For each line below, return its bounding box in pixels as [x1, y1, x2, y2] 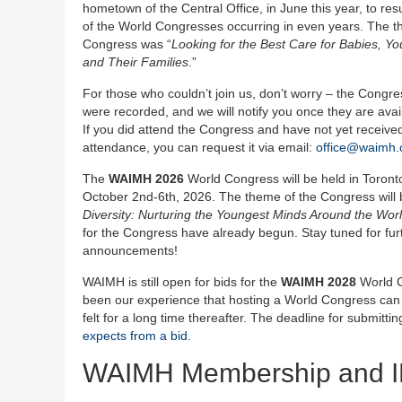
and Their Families [83, 54, 188, 69]
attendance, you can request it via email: [83, 139, 316, 154]
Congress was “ [83, 36, 171, 51]
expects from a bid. [83, 328, 191, 343]
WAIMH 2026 [109, 170, 184, 186]
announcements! [83, 242, 178, 258]
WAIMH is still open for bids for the [83, 274, 281, 289]
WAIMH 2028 [281, 274, 356, 289]
